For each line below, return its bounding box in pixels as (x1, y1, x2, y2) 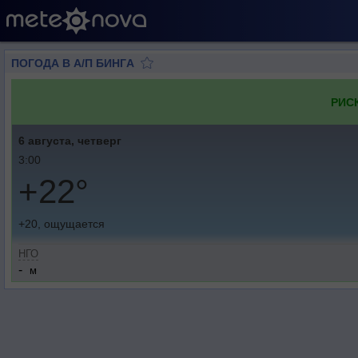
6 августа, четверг (18, 134, 121, 147)
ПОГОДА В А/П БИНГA (11, 57, 134, 70)
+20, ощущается (18, 217, 105, 230)
